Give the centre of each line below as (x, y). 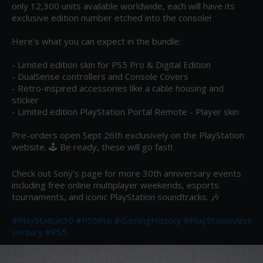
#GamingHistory (148, 220)
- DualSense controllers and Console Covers (100, 76)
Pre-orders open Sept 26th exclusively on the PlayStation (128, 135)
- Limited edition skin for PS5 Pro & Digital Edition (111, 64)
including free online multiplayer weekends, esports (115, 185)
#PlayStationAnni (218, 220)
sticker (25, 100)
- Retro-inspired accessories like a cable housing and (118, 88)
